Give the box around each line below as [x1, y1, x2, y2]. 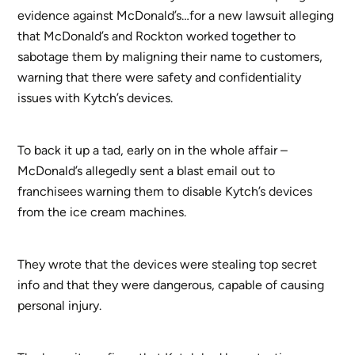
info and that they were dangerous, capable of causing [17, 277, 325, 293]
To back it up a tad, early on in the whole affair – [17, 143, 288, 158]
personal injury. [17, 298, 102, 314]
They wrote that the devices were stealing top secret [17, 257, 318, 273]
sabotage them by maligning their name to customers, [17, 49, 323, 65]
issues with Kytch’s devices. [17, 90, 174, 106]
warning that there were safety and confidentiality [17, 70, 302, 86]
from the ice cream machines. [17, 204, 187, 220]
